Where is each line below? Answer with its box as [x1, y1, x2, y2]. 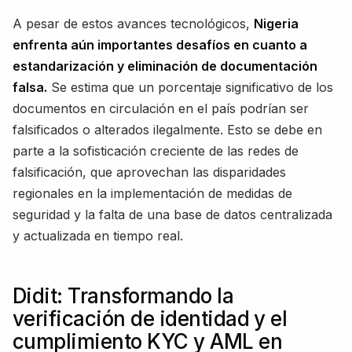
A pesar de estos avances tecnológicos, [13, 16, 254, 32]
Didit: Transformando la [13, 284, 234, 309]
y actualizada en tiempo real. [13, 228, 183, 244]
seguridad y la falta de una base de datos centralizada [13, 207, 332, 223]
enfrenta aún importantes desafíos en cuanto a [13, 37, 307, 53]
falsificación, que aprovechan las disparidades [13, 164, 286, 181]
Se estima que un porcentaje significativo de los [47, 79, 333, 96]
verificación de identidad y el [13, 306, 288, 332]
